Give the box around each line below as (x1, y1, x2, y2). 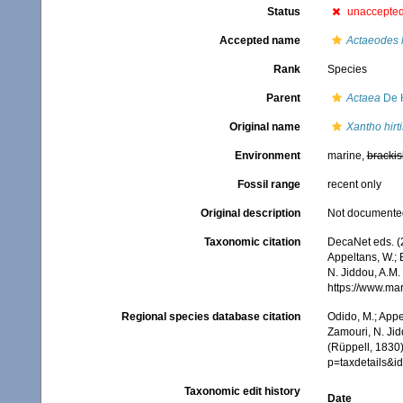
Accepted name (219, 34, 300, 47)
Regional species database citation (121, 310, 300, 323)
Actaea (345, 92, 381, 104)
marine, (327, 149, 367, 162)
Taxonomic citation (203, 236, 300, 248)
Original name (228, 121, 300, 133)
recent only (327, 178, 381, 191)
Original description (200, 207, 300, 219)
